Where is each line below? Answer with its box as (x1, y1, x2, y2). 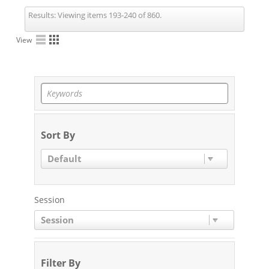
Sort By (40, 128, 75, 142)
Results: (28, 10, 56, 20)
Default (47, 153, 82, 165)
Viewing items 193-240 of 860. (55, 10, 162, 20)
